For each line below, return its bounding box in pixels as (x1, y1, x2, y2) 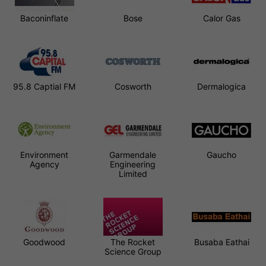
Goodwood (23, 236, 66, 247)
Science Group (104, 246, 161, 256)
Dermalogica (197, 81, 246, 91)
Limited (118, 168, 147, 179)
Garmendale (109, 149, 157, 160)
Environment (20, 149, 69, 160)
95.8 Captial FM (13, 81, 76, 91)
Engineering (110, 159, 156, 169)
